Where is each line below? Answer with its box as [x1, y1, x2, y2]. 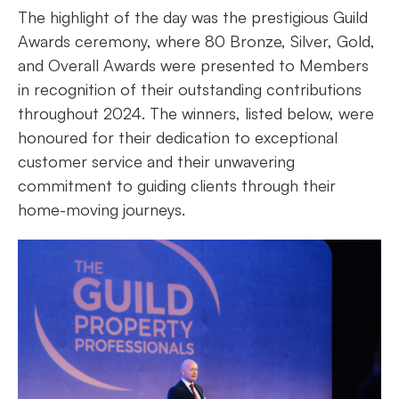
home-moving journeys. [18, 199, 185, 220]
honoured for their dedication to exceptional [18, 127, 338, 148]
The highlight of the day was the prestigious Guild [18, 7, 368, 28]
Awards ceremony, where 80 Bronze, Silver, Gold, [18, 31, 375, 52]
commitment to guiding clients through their [18, 175, 336, 196]
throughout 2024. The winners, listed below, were [18, 103, 374, 124]
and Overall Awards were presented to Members [18, 55, 369, 76]
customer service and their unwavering [18, 151, 295, 172]
